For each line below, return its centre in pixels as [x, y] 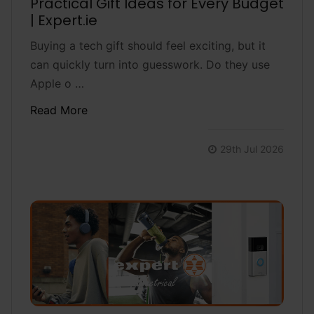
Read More [59, 110]
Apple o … [57, 83]
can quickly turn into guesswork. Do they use [150, 64]
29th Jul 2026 [252, 149]
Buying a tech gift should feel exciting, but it [148, 45]
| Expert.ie [63, 20]
